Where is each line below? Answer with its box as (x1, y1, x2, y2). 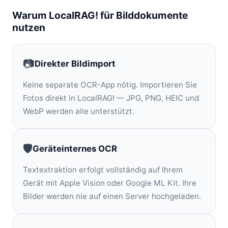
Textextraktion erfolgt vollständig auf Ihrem (23, 165, 183, 175)
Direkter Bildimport (35, 58, 116, 69)
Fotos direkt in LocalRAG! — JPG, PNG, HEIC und (23, 93, 199, 103)
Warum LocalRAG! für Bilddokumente (12, 9, 188, 21)
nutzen (12, 21, 45, 34)
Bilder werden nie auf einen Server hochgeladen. (23, 191, 201, 201)
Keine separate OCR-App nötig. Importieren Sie (23, 80, 197, 90)
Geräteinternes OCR (33, 143, 117, 154)
